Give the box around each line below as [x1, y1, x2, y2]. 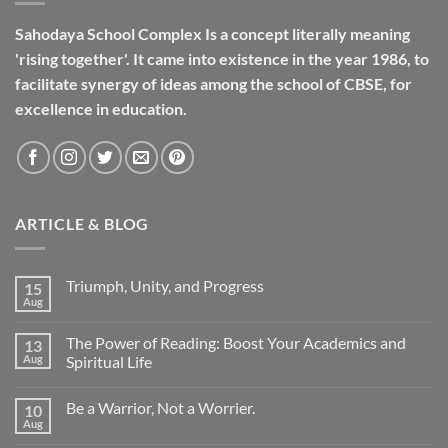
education [112, 98, 183, 118]
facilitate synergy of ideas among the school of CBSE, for [15, 73, 412, 93]
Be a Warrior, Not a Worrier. [66, 398, 255, 417]
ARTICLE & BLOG [15, 214, 150, 234]
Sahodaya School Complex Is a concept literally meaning [15, 23, 410, 43]
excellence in [15, 98, 112, 118]
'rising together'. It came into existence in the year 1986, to [15, 48, 429, 68]
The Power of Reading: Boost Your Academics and [66, 333, 406, 352]
